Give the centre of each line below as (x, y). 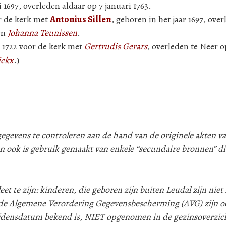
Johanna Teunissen (42, 33)
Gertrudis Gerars (116, 46)
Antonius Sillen (81, 19)
